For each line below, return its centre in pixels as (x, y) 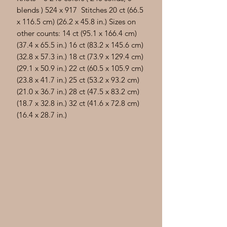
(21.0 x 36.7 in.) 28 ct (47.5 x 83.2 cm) (78, 91)
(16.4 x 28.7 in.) (42, 115)
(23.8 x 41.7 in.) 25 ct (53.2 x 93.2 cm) (78, 80)
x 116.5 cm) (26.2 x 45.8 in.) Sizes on (76, 22)
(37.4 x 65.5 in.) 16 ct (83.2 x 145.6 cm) (80, 45)
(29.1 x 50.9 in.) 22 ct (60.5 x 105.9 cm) (80, 68)
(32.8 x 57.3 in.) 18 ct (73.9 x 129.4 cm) (80, 56)
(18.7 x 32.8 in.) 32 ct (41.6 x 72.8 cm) (78, 103)
